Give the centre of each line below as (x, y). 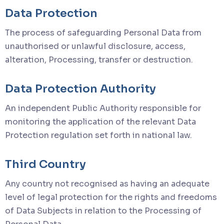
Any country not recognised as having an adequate (107, 183)
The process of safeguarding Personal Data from (103, 32)
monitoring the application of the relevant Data (100, 121)
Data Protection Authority (80, 88)
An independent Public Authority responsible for (103, 108)
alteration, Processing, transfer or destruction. (99, 59)
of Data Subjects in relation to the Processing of (103, 210)
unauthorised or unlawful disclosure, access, (95, 46)
